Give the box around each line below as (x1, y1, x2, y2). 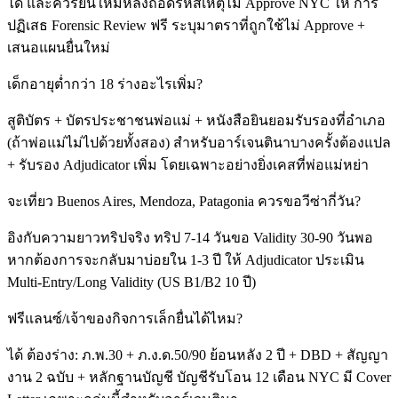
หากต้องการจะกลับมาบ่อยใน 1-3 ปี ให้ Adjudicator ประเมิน (7, 252, 364, 268)
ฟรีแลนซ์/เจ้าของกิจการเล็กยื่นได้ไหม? (7, 311, 243, 327)
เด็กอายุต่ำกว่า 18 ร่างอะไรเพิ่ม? (7, 76, 203, 92)
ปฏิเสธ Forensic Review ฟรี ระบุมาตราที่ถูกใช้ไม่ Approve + (7, 18, 365, 34)
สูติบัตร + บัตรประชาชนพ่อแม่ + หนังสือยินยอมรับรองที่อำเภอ (7, 113, 386, 129)
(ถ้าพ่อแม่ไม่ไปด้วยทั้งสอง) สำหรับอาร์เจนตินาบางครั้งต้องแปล (7, 135, 391, 151)
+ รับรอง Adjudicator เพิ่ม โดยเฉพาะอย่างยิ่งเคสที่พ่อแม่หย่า (7, 157, 369, 173)
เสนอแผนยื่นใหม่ (7, 40, 110, 56)
